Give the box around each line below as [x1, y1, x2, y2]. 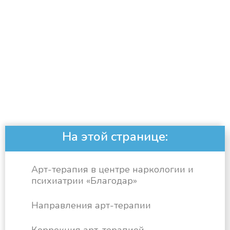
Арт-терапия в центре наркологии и [31, 163, 194, 176]
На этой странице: [62, 128, 168, 145]
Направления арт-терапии [31, 199, 151, 212]
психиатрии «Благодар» [31, 175, 137, 187]
